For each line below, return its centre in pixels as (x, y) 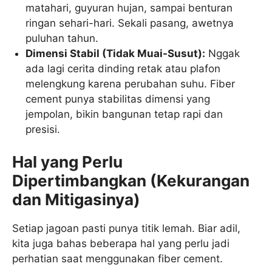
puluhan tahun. (62, 38)
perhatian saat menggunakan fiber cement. (117, 259)
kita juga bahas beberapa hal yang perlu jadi (121, 244)
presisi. (43, 129)
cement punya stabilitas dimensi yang (118, 99)
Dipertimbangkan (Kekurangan (131, 181)
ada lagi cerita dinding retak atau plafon (123, 68)
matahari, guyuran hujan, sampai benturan (129, 8)
